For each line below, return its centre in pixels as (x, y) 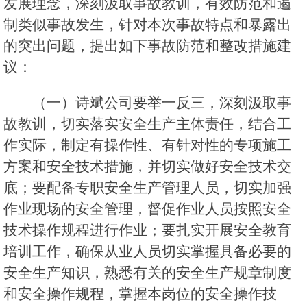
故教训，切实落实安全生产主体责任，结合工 (147, 124)
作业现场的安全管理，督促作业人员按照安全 (147, 209)
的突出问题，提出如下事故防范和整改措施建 (147, 46)
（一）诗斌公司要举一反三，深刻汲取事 (162, 103)
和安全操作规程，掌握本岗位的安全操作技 (140, 294)
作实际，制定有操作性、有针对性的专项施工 (147, 145)
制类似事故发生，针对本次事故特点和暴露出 (147, 25)
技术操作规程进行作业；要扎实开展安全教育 (147, 230)
